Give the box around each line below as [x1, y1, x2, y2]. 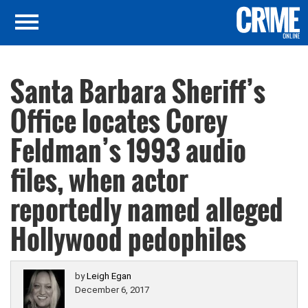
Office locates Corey [10, 100, 228, 140]
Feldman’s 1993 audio [10, 130, 246, 170]
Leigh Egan [87, 271, 131, 281]
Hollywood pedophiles [10, 219, 246, 258]
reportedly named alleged [10, 189, 283, 229]
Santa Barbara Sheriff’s [10, 71, 265, 111]
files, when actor [10, 159, 188, 199]
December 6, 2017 [75, 285, 149, 295]
